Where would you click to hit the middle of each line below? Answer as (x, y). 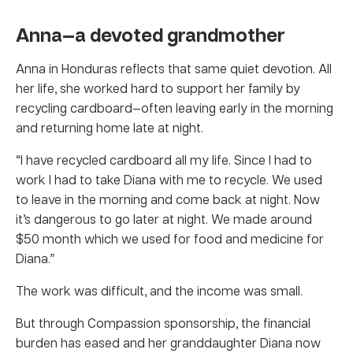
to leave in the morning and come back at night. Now (168, 199)
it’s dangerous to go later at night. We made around (164, 218)
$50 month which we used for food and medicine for (170, 238)
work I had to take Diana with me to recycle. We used (169, 179)
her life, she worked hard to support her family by (158, 87)
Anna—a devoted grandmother (150, 34)
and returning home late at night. (110, 127)
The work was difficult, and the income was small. (159, 290)
